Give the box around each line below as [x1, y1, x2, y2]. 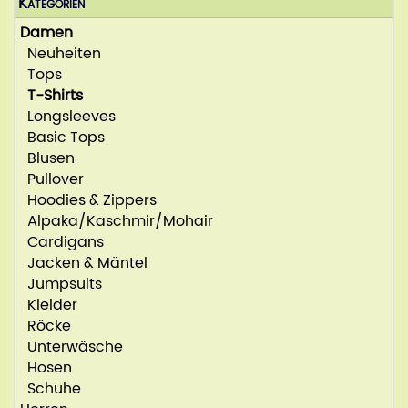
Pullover [20, 168, 84, 192]
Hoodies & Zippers [20, 189, 157, 213]
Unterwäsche [20, 335, 123, 360]
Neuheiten [20, 42, 101, 66]
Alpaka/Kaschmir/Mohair [20, 209, 213, 234]
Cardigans [20, 230, 104, 255]
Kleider [20, 293, 77, 318]
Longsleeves [20, 105, 116, 129]
